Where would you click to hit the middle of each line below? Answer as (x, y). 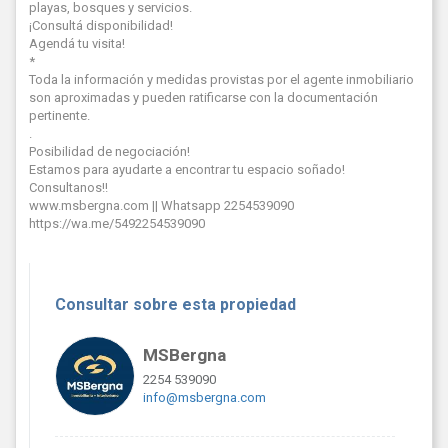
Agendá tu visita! (76, 44)
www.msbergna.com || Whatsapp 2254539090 (161, 206)
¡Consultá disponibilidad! (100, 26)
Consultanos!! (68, 188)
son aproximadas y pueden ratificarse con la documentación (203, 98)
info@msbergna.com (205, 398)
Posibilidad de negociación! (109, 152)
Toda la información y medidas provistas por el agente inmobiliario (221, 80)
